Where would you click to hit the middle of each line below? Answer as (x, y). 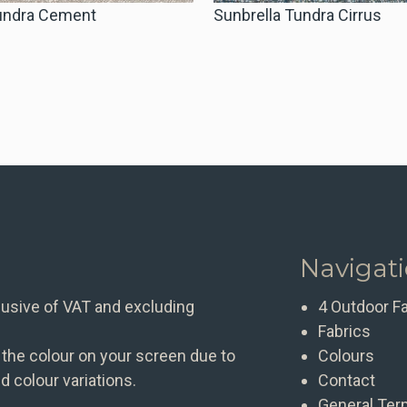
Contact (346, 380)
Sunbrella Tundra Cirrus (298, 15)
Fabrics (344, 331)
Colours (346, 355)
